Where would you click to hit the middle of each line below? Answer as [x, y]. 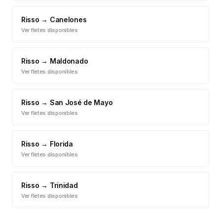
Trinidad [64, 185]
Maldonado [69, 61]
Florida [61, 144]
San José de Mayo [81, 102]
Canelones [68, 19]
